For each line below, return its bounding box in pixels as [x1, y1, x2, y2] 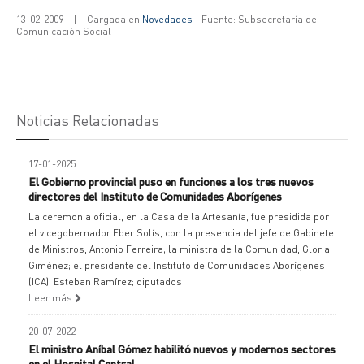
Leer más [28, 292, 75, 304]
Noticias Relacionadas [16, 110, 159, 129]
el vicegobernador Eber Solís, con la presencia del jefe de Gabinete [28, 227, 334, 239]
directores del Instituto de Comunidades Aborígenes [28, 188, 282, 203]
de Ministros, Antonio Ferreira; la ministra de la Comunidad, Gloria [28, 243, 330, 255]
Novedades [142, 13, 193, 25]
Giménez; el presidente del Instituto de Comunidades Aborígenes [28, 259, 325, 271]
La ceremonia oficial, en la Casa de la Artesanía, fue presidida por [28, 210, 329, 223]
